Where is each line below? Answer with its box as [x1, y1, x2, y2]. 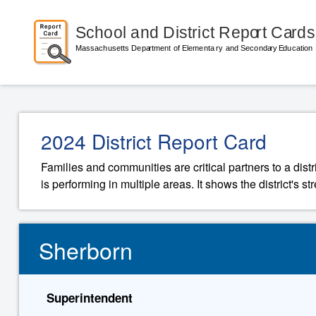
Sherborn [39, 233, 133, 266]
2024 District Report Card [41, 127, 267, 155]
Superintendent [46, 289, 133, 306]
